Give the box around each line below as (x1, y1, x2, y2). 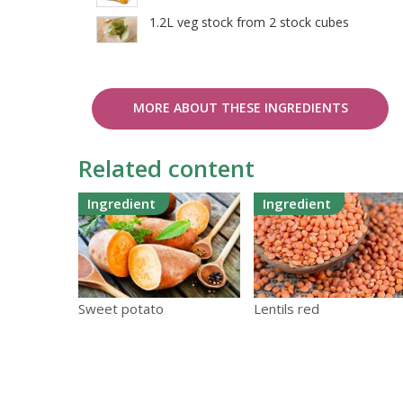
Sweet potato (78, 300, 164, 318)
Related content (78, 152, 255, 185)
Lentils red (254, 300, 319, 318)
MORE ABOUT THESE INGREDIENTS (132, 99, 348, 117)
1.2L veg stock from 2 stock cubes (149, 13, 349, 31)
